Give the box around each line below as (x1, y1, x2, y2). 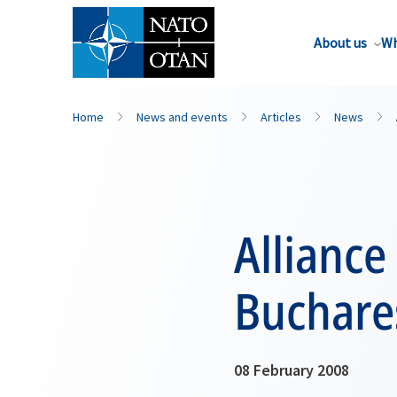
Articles (261, 109, 301, 125)
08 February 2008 (234, 360, 349, 380)
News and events (136, 109, 228, 125)
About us (314, 34, 367, 51)
